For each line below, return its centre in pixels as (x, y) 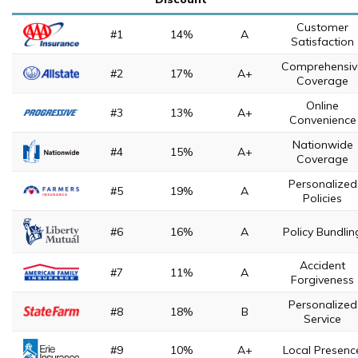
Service (322, 319)
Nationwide (322, 145)
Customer (322, 27)
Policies (322, 198)
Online (322, 105)
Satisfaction (322, 42)
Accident (322, 265)
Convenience (322, 120)
